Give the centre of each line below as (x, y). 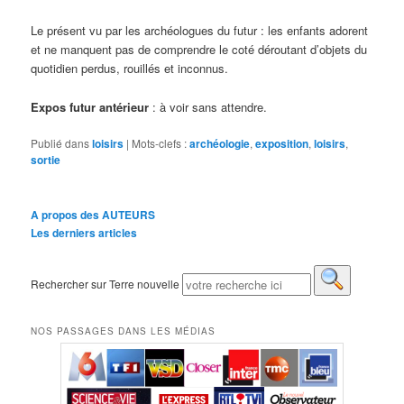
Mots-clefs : (160, 142)
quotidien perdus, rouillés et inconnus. (130, 69)
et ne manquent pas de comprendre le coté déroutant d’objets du (199, 50)
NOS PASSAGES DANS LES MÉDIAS (124, 331)
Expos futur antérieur (90, 106)
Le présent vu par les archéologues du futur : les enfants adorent (200, 31)
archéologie (220, 143)
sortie (46, 159)
